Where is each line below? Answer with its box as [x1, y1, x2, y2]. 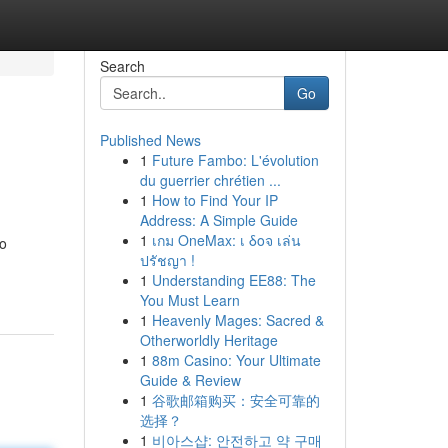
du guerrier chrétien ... [139, 170, 281, 190]
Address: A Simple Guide [139, 210, 298, 230]
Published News [99, 130, 201, 150]
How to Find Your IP [151, 190, 278, 210]
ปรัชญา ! [139, 250, 195, 270]
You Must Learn [139, 290, 240, 310]
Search [99, 56, 145, 76]
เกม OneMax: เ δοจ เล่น [151, 230, 301, 250]
